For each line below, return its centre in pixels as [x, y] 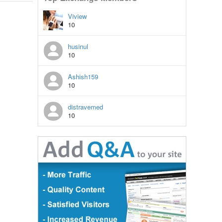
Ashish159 [83, 76]
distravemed [85, 107]
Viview [77, 16]
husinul [78, 46]
